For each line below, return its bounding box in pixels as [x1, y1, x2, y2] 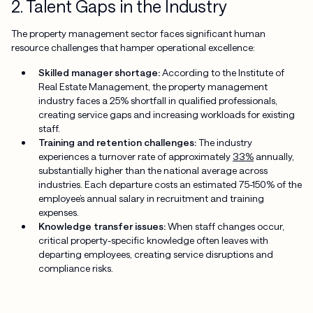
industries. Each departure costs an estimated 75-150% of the [38, 178, 303, 190]
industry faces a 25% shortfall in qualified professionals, [38, 94, 278, 106]
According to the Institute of [162, 66, 285, 78]
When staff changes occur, [168, 220, 285, 232]
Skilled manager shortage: [38, 66, 163, 78]
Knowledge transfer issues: [38, 220, 168, 232]
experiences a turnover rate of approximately [38, 150, 233, 162]
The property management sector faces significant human [10, 27, 265, 40]
